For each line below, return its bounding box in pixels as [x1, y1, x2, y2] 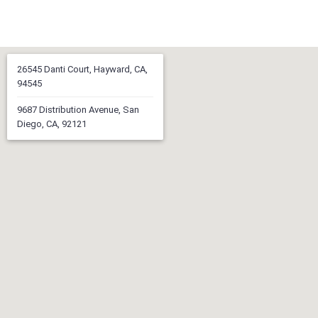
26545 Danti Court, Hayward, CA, [17, 64, 148, 75]
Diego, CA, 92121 [17, 119, 87, 129]
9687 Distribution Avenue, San [17, 104, 139, 115]
